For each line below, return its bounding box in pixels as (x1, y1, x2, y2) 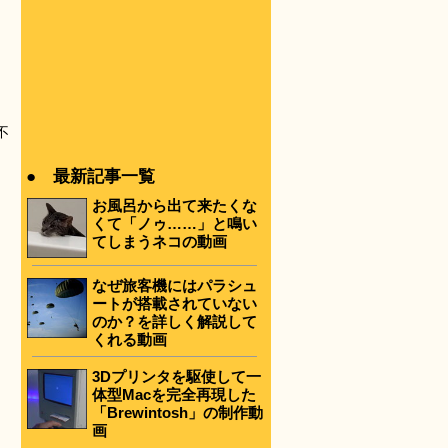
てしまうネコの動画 (92, 233, 227, 250)
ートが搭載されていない (92, 294, 257, 312)
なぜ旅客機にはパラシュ (92, 276, 257, 294)
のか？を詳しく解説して (92, 312, 257, 330)
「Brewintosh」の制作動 (92, 404, 263, 422)
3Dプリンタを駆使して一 (92, 368, 261, 386)
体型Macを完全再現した (92, 386, 256, 404)
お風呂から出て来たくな (92, 197, 257, 214)
